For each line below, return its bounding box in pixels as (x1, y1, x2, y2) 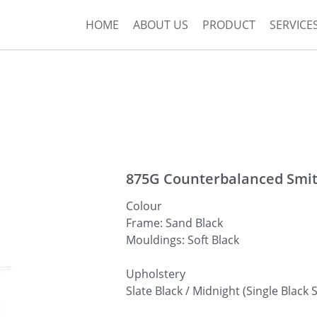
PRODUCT (202, 17, 255, 33)
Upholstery (126, 266, 185, 282)
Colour (126, 198, 162, 214)
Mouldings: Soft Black (126, 232, 239, 248)
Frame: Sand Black (126, 215, 223, 231)
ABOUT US (133, 17, 188, 33)
